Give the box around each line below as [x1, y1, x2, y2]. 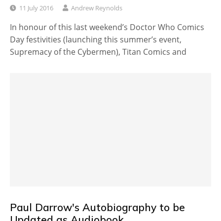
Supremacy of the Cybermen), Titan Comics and [10, 46, 186, 58]
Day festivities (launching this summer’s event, [10, 34, 182, 45]
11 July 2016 [19, 3, 53, 13]
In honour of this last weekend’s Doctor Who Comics [10, 22, 204, 33]
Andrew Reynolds [71, 3, 122, 13]
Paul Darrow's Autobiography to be [10, 200, 185, 214]
